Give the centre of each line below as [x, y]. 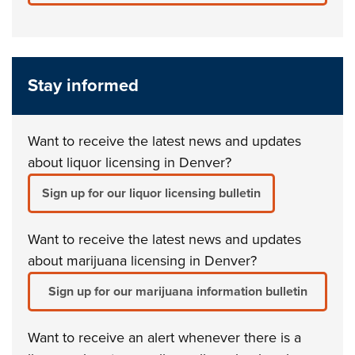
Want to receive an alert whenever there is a [165, 338]
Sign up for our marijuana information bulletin [177, 292]
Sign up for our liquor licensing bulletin [152, 193]
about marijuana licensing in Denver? [145, 261]
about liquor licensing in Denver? [130, 162]
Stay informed [84, 86]
